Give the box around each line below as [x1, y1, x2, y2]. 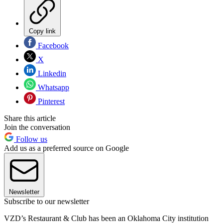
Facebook [36, 41, 69, 50]
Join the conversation [4, 122, 70, 131]
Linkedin [36, 69, 66, 78]
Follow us [14, 134, 47, 143]
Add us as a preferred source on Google [4, 143, 129, 152]
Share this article [4, 113, 56, 122]
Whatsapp [36, 83, 69, 92]
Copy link [29, 27, 56, 35]
